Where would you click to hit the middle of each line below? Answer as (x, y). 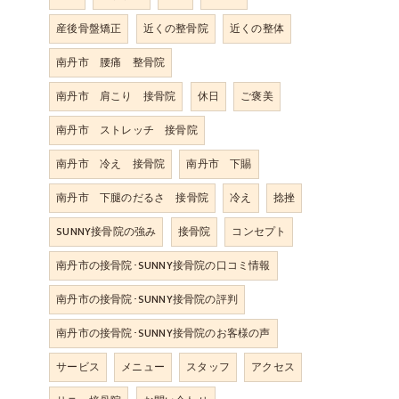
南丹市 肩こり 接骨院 (116, 96)
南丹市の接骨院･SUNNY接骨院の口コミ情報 (163, 265)
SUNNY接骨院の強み (106, 232)
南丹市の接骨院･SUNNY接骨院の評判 (147, 299)
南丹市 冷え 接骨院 (111, 164)
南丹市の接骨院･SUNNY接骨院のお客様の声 (163, 333)
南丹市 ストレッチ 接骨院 (127, 130)
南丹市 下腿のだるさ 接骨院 (133, 198)
